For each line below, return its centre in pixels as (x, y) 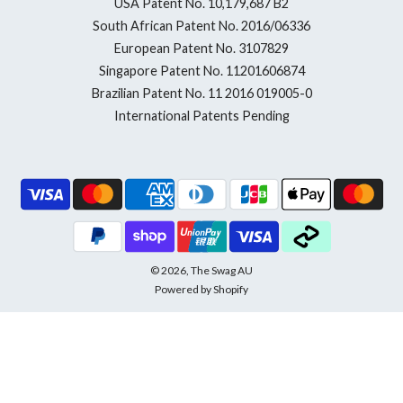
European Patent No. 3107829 (201, 48)
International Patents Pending (201, 115)
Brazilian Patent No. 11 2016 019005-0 (201, 93)
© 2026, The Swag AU (201, 270)
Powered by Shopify (201, 289)
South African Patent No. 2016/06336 (201, 25)
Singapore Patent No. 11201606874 (201, 70)
